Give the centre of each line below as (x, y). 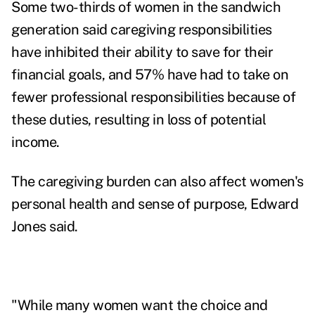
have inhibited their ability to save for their (142, 52)
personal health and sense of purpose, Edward (155, 204)
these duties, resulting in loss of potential (139, 120)
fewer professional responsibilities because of (153, 97)
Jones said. (45, 227)
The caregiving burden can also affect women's (157, 182)
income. (36, 142)
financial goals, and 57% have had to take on (150, 75)
